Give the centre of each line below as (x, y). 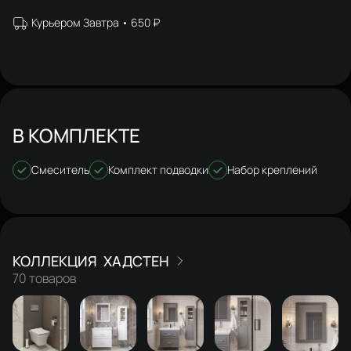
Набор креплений (272, 169)
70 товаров (44, 278)
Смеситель (60, 169)
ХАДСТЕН (136, 261)
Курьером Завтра (75, 22)
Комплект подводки (158, 169)
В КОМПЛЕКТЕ (76, 135)
